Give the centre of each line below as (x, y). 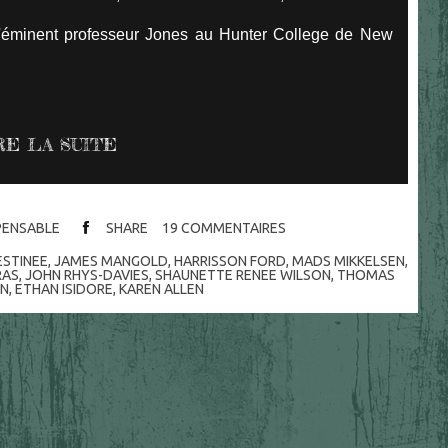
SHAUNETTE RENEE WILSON (243, 275)
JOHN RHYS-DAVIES (87, 275)
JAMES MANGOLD (111, 261)
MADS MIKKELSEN (349, 261)
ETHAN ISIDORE (63, 289)
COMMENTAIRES (233, 228)
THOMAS (366, 275)
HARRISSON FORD (230, 261)
